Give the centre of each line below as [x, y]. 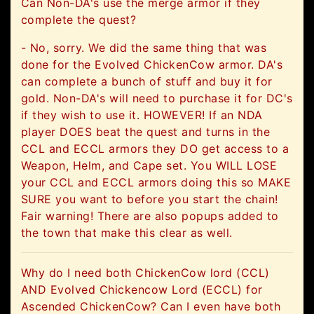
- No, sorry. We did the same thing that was [144, 48]
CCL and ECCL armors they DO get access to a [155, 149]
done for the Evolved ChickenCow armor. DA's [152, 65]
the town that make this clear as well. [127, 233]
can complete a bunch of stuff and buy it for [147, 82]
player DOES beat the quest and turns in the [146, 132]
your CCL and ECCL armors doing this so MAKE [156, 183]
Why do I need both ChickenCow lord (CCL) [145, 273]
